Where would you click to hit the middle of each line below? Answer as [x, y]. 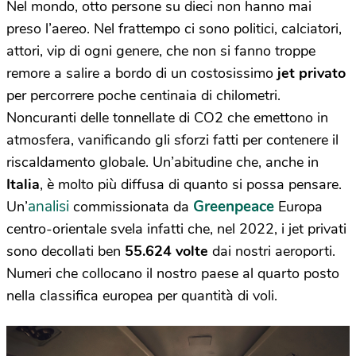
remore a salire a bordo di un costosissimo [142, 73]
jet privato [311, 73]
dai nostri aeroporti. [272, 251]
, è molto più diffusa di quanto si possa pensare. [191, 184]
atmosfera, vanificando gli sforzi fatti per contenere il [172, 140]
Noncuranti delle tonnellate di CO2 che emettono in [167, 118]
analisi [48, 207]
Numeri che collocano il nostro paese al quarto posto [173, 273]
